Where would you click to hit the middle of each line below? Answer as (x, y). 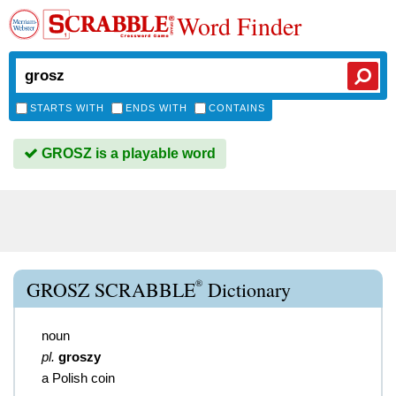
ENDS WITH (156, 108)
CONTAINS (237, 108)
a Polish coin (78, 378)
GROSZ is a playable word (127, 153)
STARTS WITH (67, 108)
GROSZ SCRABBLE (111, 289)
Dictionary (247, 289)
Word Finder (239, 26)
